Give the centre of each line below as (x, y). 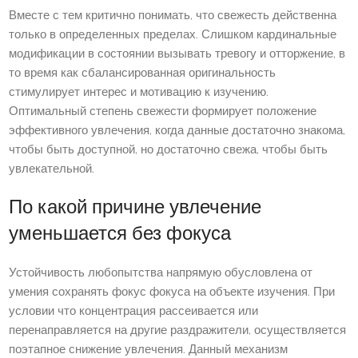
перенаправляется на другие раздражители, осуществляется (178, 331)
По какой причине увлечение (135, 208)
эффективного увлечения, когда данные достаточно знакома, (177, 131)
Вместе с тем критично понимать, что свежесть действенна (173, 16)
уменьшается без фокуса (120, 235)
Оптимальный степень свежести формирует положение (163, 112)
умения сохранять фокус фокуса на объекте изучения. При (172, 292)
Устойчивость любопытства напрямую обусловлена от (161, 273)
